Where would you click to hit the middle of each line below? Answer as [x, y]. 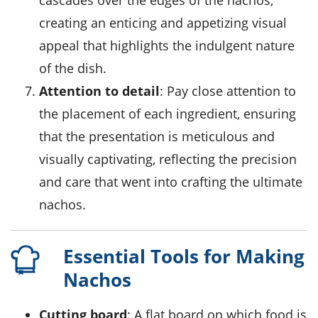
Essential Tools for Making [183, 257]
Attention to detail [104, 91]
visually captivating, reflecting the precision [168, 159]
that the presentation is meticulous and [157, 137]
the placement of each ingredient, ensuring [168, 114]
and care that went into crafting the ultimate [171, 182]
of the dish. [73, 68]
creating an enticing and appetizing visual [163, 23]
